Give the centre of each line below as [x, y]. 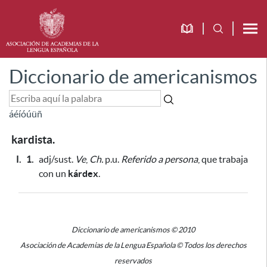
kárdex [83, 173]
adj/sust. [57, 159]
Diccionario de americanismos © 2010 [133, 230]
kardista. [33, 140]
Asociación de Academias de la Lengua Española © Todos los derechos [133, 245]
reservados [133, 261]
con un [53, 173]
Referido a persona [159, 159]
